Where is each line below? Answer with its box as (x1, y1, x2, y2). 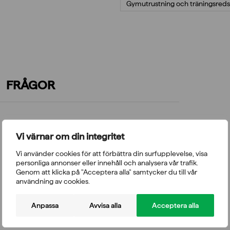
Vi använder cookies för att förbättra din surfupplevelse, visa (16, 149, 207, 158)
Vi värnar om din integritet (16, 130, 124, 142)
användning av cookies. (16, 177, 90, 185)
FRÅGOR (6, 78, 55, 92)
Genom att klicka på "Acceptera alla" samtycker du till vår (16, 167, 197, 176)
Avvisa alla (89, 201, 121, 209)
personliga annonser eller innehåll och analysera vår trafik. (16, 158, 198, 167)
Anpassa (31, 201, 59, 209)
